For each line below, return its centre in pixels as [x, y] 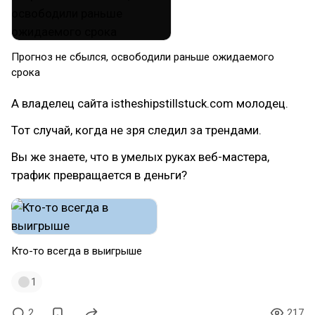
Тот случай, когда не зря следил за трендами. [136, 130]
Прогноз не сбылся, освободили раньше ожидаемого [143, 57]
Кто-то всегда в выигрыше [78, 251]
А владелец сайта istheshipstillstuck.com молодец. [150, 103]
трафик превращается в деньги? [99, 175]
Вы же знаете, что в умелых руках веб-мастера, [140, 157]
